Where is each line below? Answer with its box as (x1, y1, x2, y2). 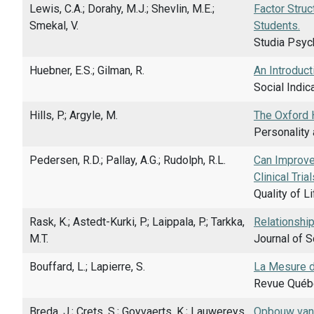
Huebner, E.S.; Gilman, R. (29, 63, 144, 77)
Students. (254, 18, 300, 32)
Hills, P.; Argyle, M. (29, 108, 118, 122)
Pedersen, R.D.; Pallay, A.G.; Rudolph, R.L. (29, 153, 226, 167)
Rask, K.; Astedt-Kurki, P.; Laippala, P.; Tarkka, (29, 214, 245, 228)
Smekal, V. (29, 18, 78, 32)
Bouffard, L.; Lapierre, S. (29, 259, 145, 273)
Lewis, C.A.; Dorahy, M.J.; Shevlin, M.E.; (29, 1, 214, 15)
